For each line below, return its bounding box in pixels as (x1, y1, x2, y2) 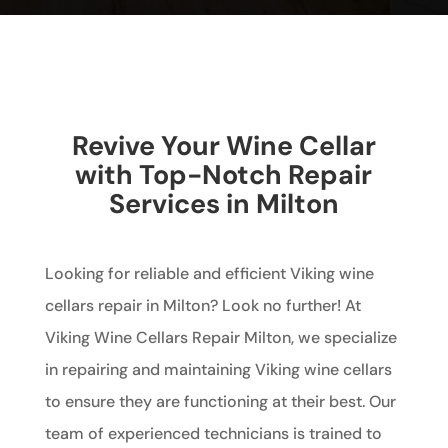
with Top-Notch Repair (75, 156, 373, 192)
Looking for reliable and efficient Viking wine (44, 262, 374, 284)
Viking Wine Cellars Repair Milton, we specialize (44, 326, 397, 348)
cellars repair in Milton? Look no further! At (44, 294, 361, 316)
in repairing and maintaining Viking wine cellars (44, 358, 392, 380)
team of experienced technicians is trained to (44, 422, 382, 444)
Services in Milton (108, 185, 339, 221)
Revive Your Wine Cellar (71, 127, 376, 163)
